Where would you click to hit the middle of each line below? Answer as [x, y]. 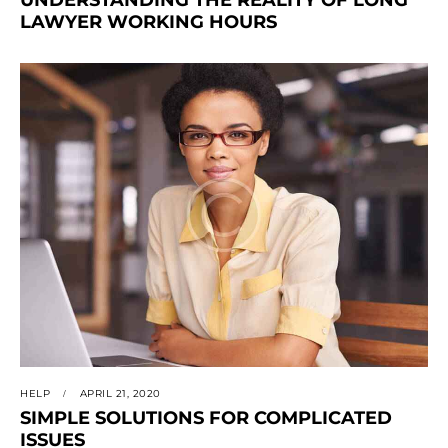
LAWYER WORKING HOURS [148, 21]
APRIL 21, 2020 [120, 393]
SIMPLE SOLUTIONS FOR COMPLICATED [206, 417]
